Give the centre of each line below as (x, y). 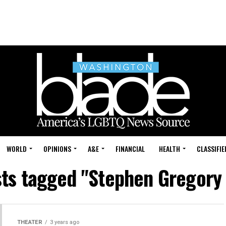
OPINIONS (57, 149)
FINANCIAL (130, 149)
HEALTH (169, 149)
